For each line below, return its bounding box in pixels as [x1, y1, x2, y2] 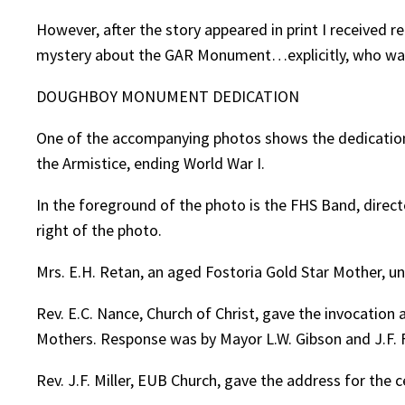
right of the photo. [36, 220, 162, 241]
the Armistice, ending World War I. [36, 153, 265, 174]
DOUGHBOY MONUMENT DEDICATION [36, 86, 299, 108]
